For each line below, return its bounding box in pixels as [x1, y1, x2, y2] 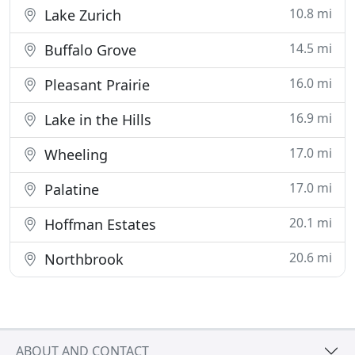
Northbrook [40, 250, 124, 269]
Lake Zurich [40, 6, 121, 25]
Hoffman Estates [40, 215, 156, 234]
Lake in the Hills [40, 110, 151, 129]
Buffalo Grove [40, 40, 136, 59]
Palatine [40, 180, 99, 199]
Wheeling [40, 145, 108, 164]
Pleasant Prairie [40, 75, 150, 94]
